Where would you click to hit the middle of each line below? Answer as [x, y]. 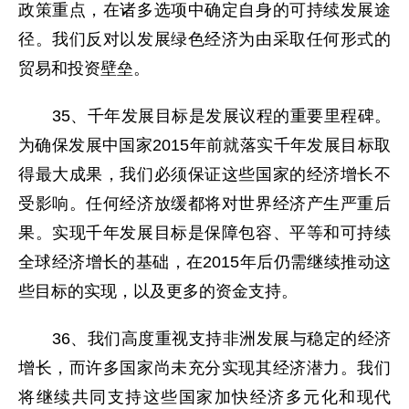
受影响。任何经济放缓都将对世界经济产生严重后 [204, 204]
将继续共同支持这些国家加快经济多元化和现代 [204, 397]
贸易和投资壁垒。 [84, 68]
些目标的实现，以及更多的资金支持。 [158, 291]
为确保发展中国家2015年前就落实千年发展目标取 [204, 145]
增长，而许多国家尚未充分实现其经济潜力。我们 [204, 368]
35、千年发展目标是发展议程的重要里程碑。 [204, 116]
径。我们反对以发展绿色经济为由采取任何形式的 [204, 39]
